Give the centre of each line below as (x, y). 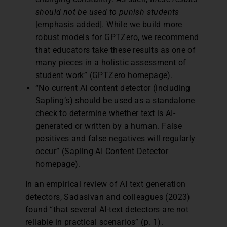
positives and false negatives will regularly (116, 138)
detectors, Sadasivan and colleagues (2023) (108, 197)
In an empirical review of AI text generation (106, 184)
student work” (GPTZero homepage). (104, 75)
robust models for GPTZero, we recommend (117, 37)
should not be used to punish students (107, 12)
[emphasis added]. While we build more (109, 24)
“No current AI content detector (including (113, 88)
